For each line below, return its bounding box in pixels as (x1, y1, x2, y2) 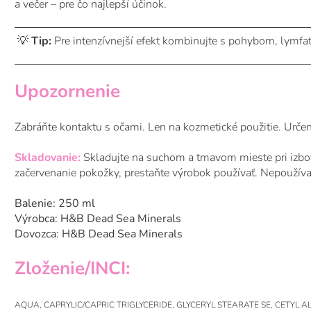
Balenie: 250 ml (15, 195, 95, 211)
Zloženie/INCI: (15, 256, 130, 281)
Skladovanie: (15, 149, 81, 165)
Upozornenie (15, 79, 120, 104)
